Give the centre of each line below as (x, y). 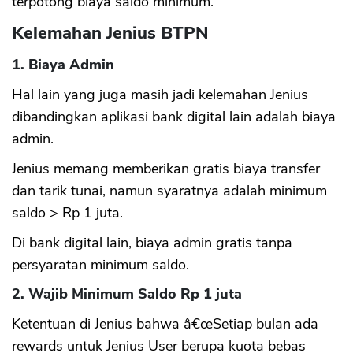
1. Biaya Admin (63, 64)
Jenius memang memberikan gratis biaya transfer (166, 168)
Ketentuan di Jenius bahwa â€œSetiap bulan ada (165, 323)
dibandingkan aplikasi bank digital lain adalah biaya (174, 116)
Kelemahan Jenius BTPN (110, 33)
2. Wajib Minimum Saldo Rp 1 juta (127, 294)
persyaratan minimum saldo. (100, 264)
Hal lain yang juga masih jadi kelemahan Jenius (160, 94)
